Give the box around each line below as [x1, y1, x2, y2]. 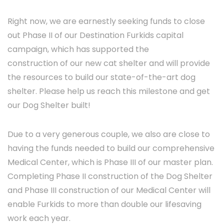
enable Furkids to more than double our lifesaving [7, 198, 201, 210]
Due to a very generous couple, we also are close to [7, 128, 210, 140]
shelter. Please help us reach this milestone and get [7, 85, 210, 97]
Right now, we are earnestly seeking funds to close [7, 15, 205, 27]
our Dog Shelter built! [7, 99, 90, 111]
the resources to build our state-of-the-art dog [7, 71, 195, 83]
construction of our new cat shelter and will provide [7, 57, 210, 69]
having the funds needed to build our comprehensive [7, 142, 214, 154]
